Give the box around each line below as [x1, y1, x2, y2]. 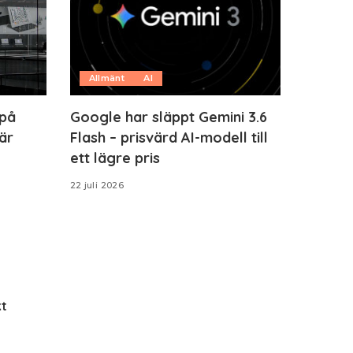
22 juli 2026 [69, 179, 124, 191]
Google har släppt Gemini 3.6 [69, 107, 267, 126]
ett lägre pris [69, 148, 160, 167]
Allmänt [88, 72, 125, 84]
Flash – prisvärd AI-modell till [69, 128, 268, 147]
